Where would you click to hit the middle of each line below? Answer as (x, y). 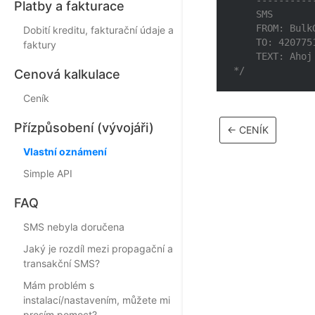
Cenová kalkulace (67, 74)
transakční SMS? (62, 263)
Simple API (48, 173)
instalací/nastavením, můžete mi (97, 300)
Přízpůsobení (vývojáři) (84, 128)
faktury (40, 45)
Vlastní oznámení (65, 152)
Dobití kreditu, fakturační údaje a (98, 30)
